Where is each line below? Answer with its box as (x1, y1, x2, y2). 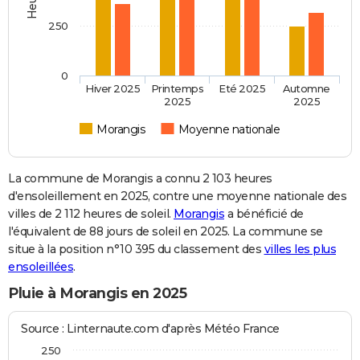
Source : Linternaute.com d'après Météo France (21, 321, 280, 336)
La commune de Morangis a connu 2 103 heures (8, 171, 272, 186)
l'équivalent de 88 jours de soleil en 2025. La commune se (8, 224, 323, 239)
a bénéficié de (224, 207, 304, 222)
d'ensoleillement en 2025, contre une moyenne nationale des (8, 189, 346, 204)
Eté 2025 (219, 82, 266, 96)
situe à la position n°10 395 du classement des (8, 242, 264, 257)
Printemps (150, 82, 204, 96)
